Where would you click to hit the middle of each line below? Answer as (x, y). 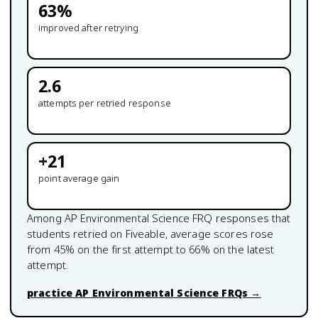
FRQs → (240, 293)
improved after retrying (89, 28)
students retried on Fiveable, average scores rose (150, 234)
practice (51, 293)
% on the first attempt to (127, 249)
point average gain (79, 178)
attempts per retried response (105, 103)
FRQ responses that (240, 218)
